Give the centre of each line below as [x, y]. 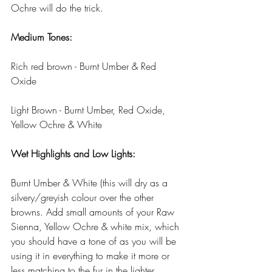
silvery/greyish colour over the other [84, 198]
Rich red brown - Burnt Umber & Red [85, 66]
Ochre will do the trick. [57, 8]
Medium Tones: [42, 37]
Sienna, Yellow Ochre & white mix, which [97, 227]
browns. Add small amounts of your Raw [94, 212]
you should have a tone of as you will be [95, 241]
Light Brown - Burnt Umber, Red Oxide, [90, 110]
